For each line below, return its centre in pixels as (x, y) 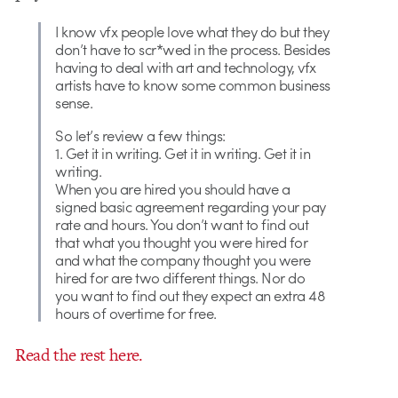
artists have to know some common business (193, 85)
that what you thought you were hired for (182, 241)
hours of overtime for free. (136, 312)
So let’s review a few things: (140, 135)
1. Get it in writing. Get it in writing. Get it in (183, 152)
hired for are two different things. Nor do (180, 277)
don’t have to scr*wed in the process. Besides (193, 49)
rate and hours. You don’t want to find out (182, 223)
